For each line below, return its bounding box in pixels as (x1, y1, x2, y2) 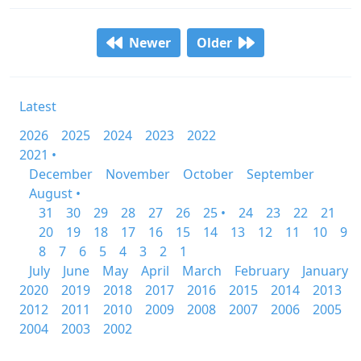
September (247, 165, 314, 183)
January (302, 262, 348, 280)
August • (29, 185, 81, 202)
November (106, 165, 170, 183)
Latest (19, 98, 56, 115)
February (234, 262, 289, 280)
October (183, 165, 234, 183)
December (29, 165, 93, 183)
